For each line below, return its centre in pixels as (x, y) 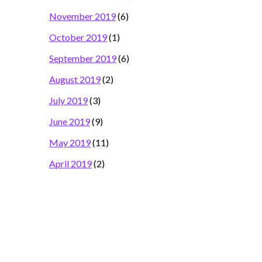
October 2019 (78, 37)
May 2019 (70, 143)
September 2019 (83, 58)
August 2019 (75, 80)
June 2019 (70, 122)
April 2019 (70, 164)
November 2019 (82, 16)
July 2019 (68, 101)
